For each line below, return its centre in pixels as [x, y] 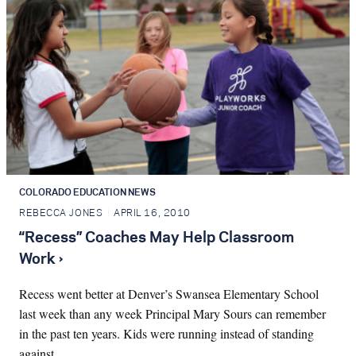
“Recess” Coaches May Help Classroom [157, 238]
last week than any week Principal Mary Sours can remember [172, 313]
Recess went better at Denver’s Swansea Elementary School [169, 293]
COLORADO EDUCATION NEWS [87, 193]
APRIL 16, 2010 [152, 214]
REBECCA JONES [61, 214]
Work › [41, 259]
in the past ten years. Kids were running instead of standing [166, 333]
